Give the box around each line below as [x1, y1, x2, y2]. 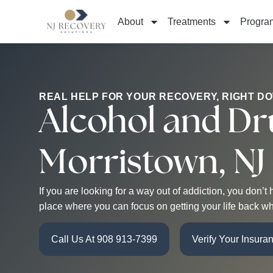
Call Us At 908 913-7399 [51, 234, 157, 245]
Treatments [167, 16, 216, 27]
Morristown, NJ [39, 146, 266, 180]
